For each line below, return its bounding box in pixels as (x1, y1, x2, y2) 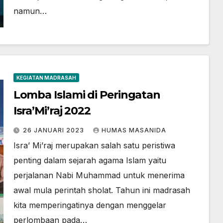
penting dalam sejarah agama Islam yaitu (13, 155, 166, 165)
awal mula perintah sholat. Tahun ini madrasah (13, 185, 190, 195)
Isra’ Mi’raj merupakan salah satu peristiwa (13, 140, 175, 150)
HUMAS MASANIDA (101, 126, 166, 134)
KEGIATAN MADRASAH (16, 75, 76, 81)
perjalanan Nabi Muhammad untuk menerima (13, 170, 185, 180)
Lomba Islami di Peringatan (13, 88, 161, 102)
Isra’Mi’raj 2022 (13, 104, 91, 117)
